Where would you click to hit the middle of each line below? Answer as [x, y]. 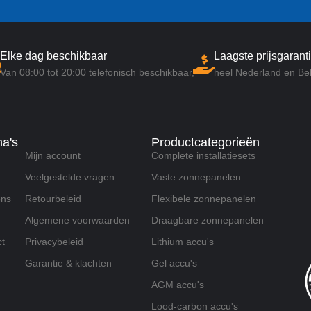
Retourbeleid [53, 199]
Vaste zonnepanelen [196, 177]
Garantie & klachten [68, 263]
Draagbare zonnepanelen [207, 220]
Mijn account [52, 156]
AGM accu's [177, 285]
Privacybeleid [54, 242]
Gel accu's [174, 263]
